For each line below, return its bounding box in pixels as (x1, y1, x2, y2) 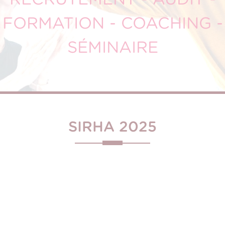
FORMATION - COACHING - (2, 13, 223, 33)
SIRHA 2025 (68, 118, 157, 135)
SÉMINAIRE (67, 37, 158, 57)
